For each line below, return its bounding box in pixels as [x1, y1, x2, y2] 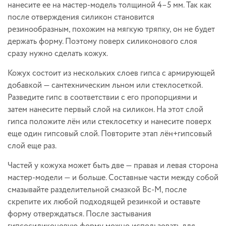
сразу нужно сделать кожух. [8, 47, 108, 60]
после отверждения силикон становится [8, 11, 154, 23]
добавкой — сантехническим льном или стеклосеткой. [8, 79, 202, 91]
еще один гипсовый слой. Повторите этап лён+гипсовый [8, 128, 212, 140]
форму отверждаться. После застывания [8, 208, 151, 220]
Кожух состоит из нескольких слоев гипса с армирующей [8, 67, 215, 79]
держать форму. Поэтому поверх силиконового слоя [8, 35, 197, 47]
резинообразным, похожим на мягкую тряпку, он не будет [8, 23, 215, 35]
